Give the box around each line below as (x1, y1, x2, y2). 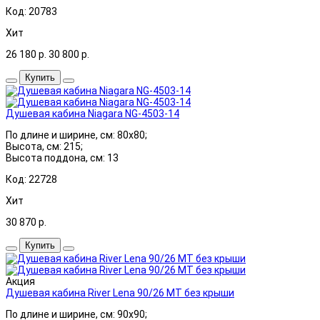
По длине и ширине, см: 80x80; (6, 129, 147, 141)
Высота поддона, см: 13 (6, 151, 119, 164)
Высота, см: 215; (6, 140, 83, 152)
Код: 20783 (6, 5, 57, 17)
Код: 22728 (6, 173, 57, 185)
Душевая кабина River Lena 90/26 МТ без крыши (6, 286, 234, 299)
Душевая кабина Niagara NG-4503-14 (6, 107, 179, 119)
